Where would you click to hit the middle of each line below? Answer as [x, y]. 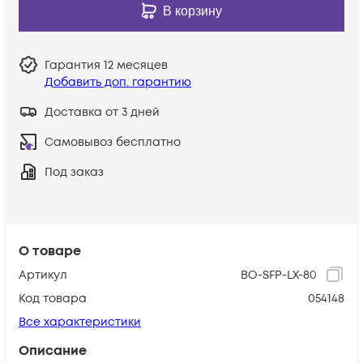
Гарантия [74, 65]
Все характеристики [80, 322]
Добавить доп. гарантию [118, 82]
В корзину [192, 11]
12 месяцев [136, 65]
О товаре [50, 251]
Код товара [53, 298]
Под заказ [74, 172]
